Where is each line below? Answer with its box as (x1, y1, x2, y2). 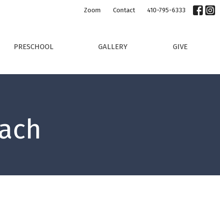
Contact (113, 6, 135, 14)
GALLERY (98, 42, 128, 52)
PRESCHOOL (13, 42, 54, 52)
